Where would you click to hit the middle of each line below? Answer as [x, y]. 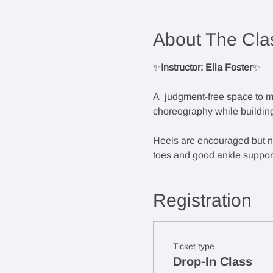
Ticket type [193, 246]
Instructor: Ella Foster [206, 67]
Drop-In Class [212, 261]
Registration [202, 200]
